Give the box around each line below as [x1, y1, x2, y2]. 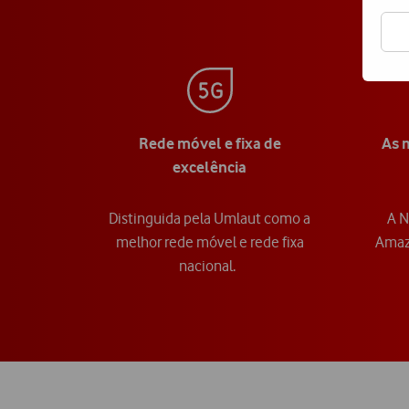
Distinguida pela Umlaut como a [109, 209, 310, 228]
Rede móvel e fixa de [138, 134, 281, 153]
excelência [173, 158, 246, 177]
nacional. [179, 257, 240, 276]
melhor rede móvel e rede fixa [115, 233, 304, 252]
